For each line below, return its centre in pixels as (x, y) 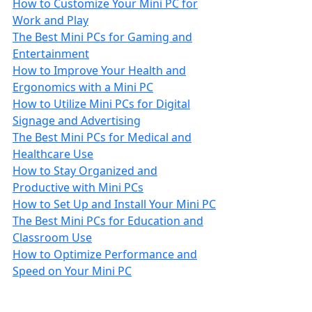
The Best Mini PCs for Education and (108, 221)
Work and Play (50, 20)
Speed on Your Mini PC (72, 271)
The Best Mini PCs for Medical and (102, 137)
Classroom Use (52, 237)
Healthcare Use (53, 154)
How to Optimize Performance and (105, 254)
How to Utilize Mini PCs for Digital (101, 104)
